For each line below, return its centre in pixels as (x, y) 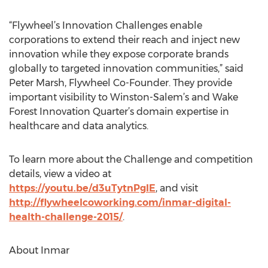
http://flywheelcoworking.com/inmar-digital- (120, 202)
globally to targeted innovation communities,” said (126, 68)
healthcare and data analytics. (79, 126)
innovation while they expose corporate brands (119, 54)
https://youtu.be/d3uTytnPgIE (82, 188)
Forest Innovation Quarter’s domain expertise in (119, 112)
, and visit (177, 188)
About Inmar (39, 250)
